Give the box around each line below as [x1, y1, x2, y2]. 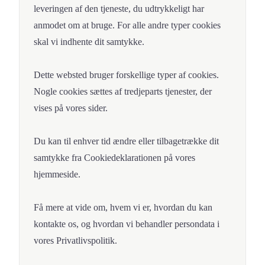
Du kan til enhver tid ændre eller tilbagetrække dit [34, 136, 219, 147]
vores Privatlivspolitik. [34, 235, 117, 246]
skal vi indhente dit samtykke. [34, 37, 144, 47]
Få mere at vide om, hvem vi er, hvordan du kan [34, 202, 212, 213]
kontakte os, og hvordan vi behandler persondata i [34, 219, 219, 230]
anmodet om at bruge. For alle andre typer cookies [34, 20, 221, 31]
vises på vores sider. [34, 103, 108, 114]
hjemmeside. [34, 169, 80, 180]
